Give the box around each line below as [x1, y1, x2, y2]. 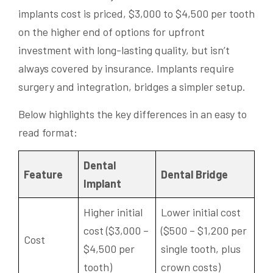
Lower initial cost [161, 205, 241, 219]
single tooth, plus [161, 241, 241, 255]
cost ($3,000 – [83, 223, 149, 237]
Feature [24, 167, 63, 181]
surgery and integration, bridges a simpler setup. [18, 79, 246, 93]
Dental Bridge [161, 167, 228, 181]
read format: [18, 125, 77, 139]
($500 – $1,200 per [161, 223, 247, 237]
